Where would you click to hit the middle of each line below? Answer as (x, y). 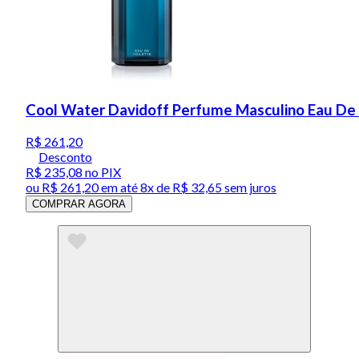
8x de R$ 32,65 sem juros (208, 188)
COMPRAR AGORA (79, 204)
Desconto (65, 157)
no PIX (102, 172)
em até (119, 188)
